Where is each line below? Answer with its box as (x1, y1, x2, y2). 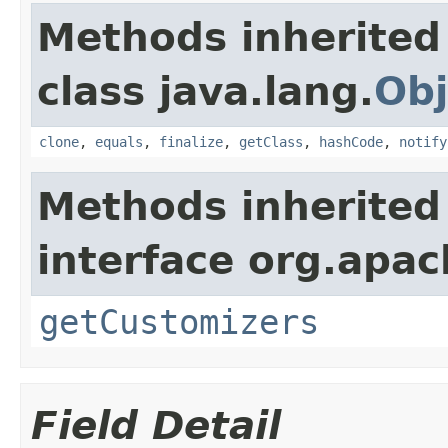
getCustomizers (39, 301, 319, 342)
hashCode (319, 133, 383, 150)
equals (95, 133, 143, 150)
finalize (159, 133, 223, 150)
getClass (239, 133, 303, 150)
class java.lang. (37, 68, 374, 114)
